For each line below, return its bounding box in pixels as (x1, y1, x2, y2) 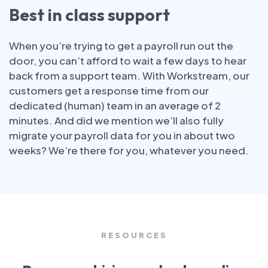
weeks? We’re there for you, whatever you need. (9, 143, 249, 157)
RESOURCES (100, 230, 167, 240)
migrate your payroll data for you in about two (9, 128, 235, 142)
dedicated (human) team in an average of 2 (9, 98, 221, 112)
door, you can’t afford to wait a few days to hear (9, 53, 246, 67)
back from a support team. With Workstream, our (9, 68, 249, 82)
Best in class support (9, 4, 170, 25)
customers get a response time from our (9, 83, 211, 97)
